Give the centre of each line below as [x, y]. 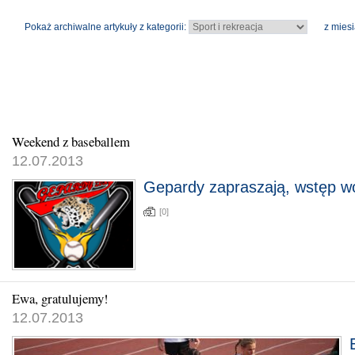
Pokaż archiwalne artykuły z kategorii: [106, 27]
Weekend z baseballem [71, 141]
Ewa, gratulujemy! [60, 298]
